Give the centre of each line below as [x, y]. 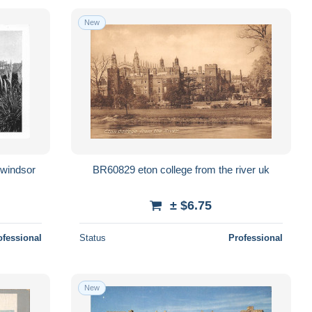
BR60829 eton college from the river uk [264, 169]
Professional [255, 237]
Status [92, 237]
